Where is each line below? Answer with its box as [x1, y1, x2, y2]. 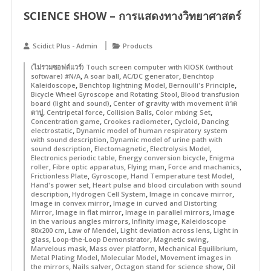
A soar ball [83, 71, 119, 80]
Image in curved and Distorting [113, 198, 217, 207]
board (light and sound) [30, 99, 109, 108]
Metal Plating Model [30, 253, 97, 262]
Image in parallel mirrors [125, 207, 209, 217]
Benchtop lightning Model [79, 80, 165, 90]
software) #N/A [30, 71, 80, 80]
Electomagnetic [94, 144, 146, 153]
